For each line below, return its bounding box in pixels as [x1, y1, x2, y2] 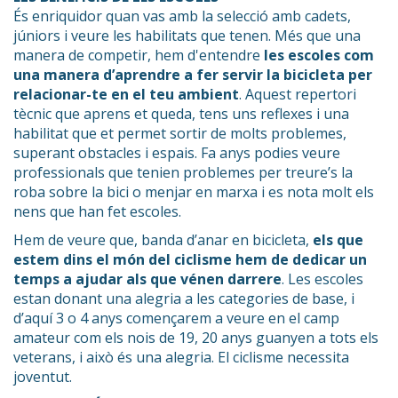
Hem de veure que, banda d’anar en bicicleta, [13, 229, 313, 250]
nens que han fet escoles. [13, 201, 181, 221]
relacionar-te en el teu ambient [13, 84, 239, 104]
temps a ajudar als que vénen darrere [13, 268, 282, 289]
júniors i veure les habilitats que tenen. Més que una [13, 25, 361, 45]
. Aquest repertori [239, 84, 356, 104]
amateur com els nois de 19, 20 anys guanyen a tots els [13, 327, 378, 347]
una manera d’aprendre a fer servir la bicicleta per [13, 64, 372, 84]
